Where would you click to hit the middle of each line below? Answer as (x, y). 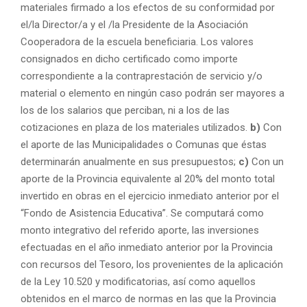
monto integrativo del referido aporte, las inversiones (140, 230)
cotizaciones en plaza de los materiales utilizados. (135, 127)
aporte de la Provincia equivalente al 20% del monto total (148, 179)
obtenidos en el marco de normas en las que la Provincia (148, 298)
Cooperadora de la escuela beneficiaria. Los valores (137, 41)
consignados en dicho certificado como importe (129, 59)
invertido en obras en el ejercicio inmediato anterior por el (150, 196)
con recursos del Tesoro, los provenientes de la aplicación (152, 264)
